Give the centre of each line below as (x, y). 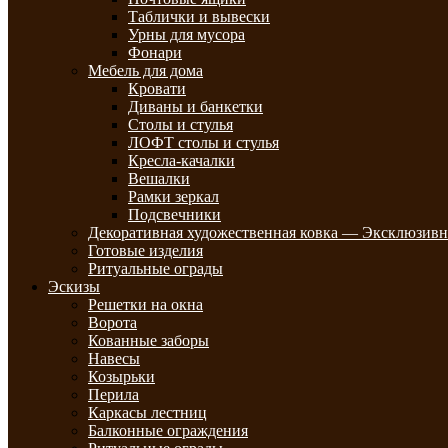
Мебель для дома (145, 70)
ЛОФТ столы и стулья (203, 142)
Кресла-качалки (181, 160)
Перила (113, 394)
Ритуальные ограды (155, 268)
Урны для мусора (186, 34)
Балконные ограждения (168, 430)
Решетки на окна (145, 304)
